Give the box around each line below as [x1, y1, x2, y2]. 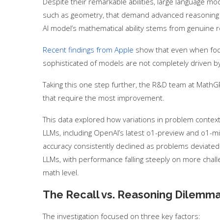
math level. [43, 167, 81, 177]
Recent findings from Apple [43, 45, 134, 55]
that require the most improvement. [43, 93, 165, 103]
